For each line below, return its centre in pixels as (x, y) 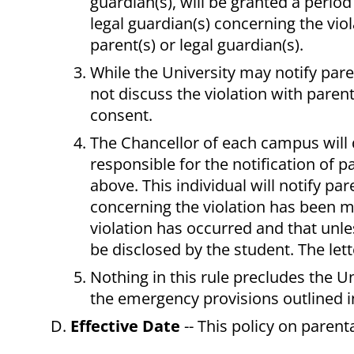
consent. (121, 115)
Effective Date (127, 326)
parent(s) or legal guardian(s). (197, 45)
